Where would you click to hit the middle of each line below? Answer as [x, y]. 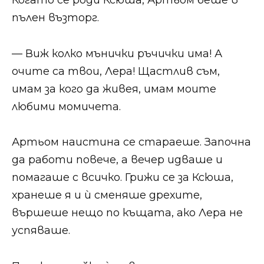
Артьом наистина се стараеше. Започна [131, 142]
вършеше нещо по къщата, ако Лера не [127, 213]
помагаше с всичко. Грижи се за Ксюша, [123, 178]
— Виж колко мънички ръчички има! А [117, 53]
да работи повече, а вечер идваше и [117, 160]
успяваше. [41, 231]
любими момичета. [66, 106]
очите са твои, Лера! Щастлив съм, [116, 71]
